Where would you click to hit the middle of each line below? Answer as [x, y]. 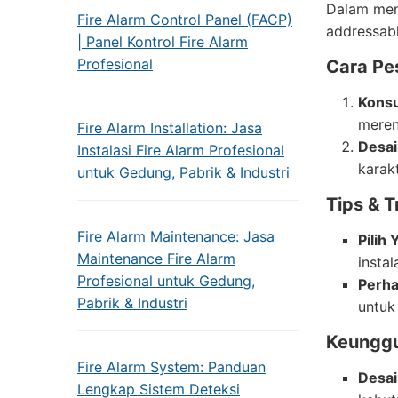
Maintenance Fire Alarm [156, 259]
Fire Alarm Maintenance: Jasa [176, 236]
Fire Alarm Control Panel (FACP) [185, 20]
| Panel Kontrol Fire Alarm [163, 42]
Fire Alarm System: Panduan [171, 367]
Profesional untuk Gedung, [166, 281]
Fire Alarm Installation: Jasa [170, 128]
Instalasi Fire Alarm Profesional [181, 150]
